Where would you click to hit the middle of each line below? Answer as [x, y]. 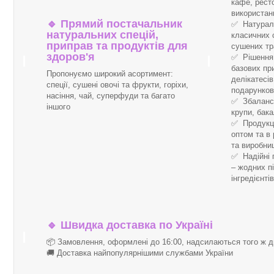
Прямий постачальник [120, 24]
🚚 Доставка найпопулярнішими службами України [140, 253]
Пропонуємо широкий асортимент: [110, 74]
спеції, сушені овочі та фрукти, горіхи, [117, 85]
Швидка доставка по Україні [135, 225]
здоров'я [71, 57]
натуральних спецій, [102, 35]
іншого [58, 107]
